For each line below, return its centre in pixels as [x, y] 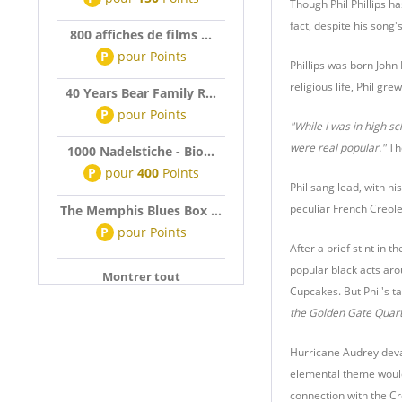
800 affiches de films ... [141, 35]
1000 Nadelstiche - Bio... [141, 151]
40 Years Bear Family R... [141, 93]
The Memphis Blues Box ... [141, 210]
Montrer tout [141, 276]
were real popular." [338, 148]
